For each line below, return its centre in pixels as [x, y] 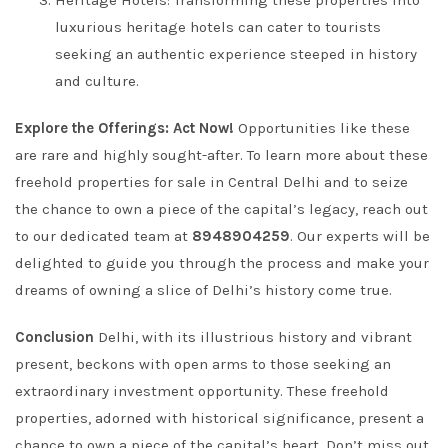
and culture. [97, 81]
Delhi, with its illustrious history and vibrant [253, 337]
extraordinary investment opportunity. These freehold [202, 391]
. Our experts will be [360, 236]
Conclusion [54, 337]
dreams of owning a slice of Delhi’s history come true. [203, 290]
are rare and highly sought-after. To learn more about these [221, 155]
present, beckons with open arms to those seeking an [203, 364]
